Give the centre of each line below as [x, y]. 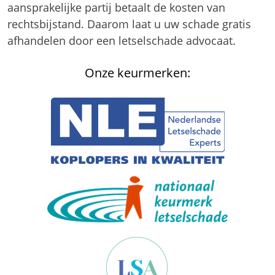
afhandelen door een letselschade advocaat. [122, 41]
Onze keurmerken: [137, 73]
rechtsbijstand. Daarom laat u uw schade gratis [129, 24]
